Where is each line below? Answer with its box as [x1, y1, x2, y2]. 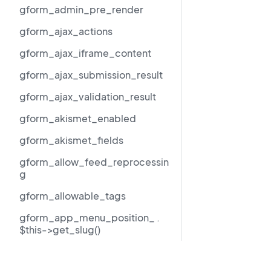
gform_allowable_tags [19, 189, 126, 202]
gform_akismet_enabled [19, 112, 136, 125]
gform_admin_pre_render [19, 3, 143, 16]
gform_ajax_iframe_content [19, 47, 151, 59]
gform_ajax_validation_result [19, 90, 156, 103]
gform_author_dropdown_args [19, 245, 166, 258]
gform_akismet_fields [19, 134, 123, 146]
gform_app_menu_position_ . [19, 211, 160, 224]
